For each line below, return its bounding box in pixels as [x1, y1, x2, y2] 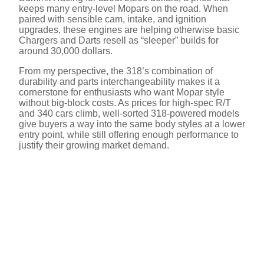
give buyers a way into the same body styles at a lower [19, 119, 245, 130]
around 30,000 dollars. [19, 46, 113, 57]
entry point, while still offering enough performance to [19, 130, 239, 140]
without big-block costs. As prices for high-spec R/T [19, 98, 231, 108]
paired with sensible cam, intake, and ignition [19, 14, 206, 25]
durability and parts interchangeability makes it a [19, 77, 220, 87]
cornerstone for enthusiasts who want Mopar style [19, 87, 225, 98]
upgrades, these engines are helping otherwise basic [19, 25, 239, 35]
